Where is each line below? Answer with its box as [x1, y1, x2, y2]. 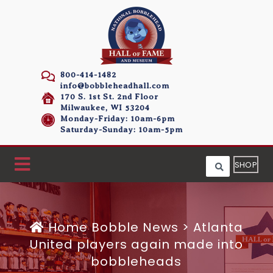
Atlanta [193, 219, 243, 236]
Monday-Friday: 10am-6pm [60, 114, 175, 123]
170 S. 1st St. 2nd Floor [60, 92, 159, 101]
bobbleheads [91, 253, 182, 270]
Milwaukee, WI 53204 [60, 103, 151, 112]
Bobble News [91, 219, 179, 236]
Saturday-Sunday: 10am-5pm [60, 125, 183, 134]
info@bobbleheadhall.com [60, 81, 170, 90]
